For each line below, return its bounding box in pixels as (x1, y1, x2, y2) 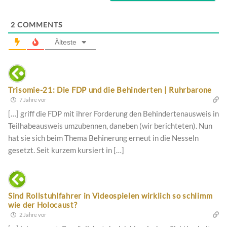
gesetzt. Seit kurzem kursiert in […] (8, 145, 124, 155)
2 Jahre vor (18, 211, 46, 218)
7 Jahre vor (18, 96, 46, 103)
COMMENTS (15, 20, 62, 29)
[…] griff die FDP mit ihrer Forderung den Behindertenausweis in (8, 108, 219, 118)
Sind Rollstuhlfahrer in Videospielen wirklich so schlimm (8, 191, 213, 200)
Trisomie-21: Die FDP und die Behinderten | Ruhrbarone (8, 85, 212, 94)
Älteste (55, 37, 77, 46)
